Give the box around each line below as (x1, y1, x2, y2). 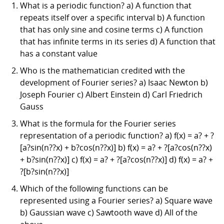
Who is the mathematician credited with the (20, 64, 185, 76)
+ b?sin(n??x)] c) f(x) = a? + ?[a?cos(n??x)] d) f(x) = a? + (20, 153, 213, 165)
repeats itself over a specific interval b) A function (20, 11, 205, 23)
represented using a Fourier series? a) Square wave (20, 194, 212, 206)
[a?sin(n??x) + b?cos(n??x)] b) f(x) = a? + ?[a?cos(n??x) (20, 141, 212, 153)
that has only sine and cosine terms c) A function (20, 23, 203, 35)
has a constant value (20, 47, 97, 59)
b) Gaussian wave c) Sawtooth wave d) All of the (20, 206, 197, 218)
